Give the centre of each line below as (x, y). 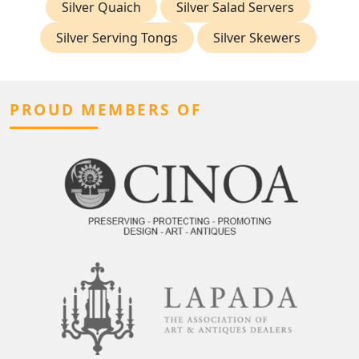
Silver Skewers (256, 37)
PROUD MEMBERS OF (106, 109)
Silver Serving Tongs (117, 37)
